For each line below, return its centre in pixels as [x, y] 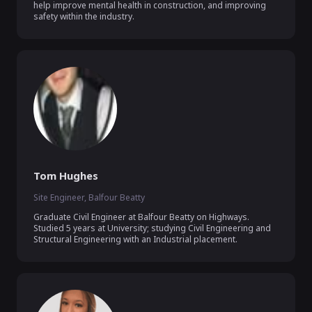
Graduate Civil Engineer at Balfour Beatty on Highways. [141, 217]
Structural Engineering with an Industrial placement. [135, 239]
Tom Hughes [66, 175]
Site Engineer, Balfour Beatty [89, 197]
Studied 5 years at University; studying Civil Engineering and [152, 228]
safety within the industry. [85, 16]
